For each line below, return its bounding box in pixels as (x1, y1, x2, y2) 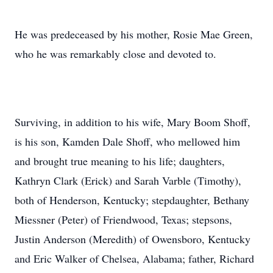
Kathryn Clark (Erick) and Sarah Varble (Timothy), (15, 173, 241, 188)
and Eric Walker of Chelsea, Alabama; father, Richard (15, 251, 254, 266)
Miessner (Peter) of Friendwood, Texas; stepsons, (15, 212, 232, 227)
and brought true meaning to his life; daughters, (15, 154, 225, 168)
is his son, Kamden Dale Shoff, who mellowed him (15, 134, 240, 149)
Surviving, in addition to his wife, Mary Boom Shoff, (15, 115, 250, 129)
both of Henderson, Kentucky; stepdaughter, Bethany (15, 193, 249, 207)
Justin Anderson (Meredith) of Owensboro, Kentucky (15, 232, 250, 246)
